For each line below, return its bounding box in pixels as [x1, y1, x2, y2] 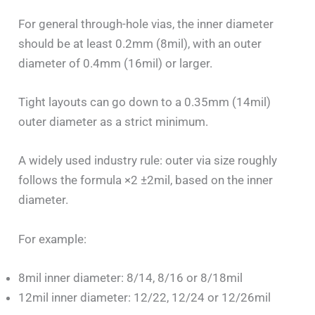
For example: [18, 231, 87, 246]
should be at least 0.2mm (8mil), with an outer [18, 36, 262, 51]
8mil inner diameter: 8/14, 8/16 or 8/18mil [18, 270, 243, 285]
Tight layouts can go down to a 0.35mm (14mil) [18, 95, 271, 110]
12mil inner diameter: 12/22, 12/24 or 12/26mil [18, 290, 271, 304]
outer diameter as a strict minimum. [18, 115, 209, 129]
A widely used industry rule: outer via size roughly [18, 153, 278, 168]
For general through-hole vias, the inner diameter [18, 16, 274, 31]
